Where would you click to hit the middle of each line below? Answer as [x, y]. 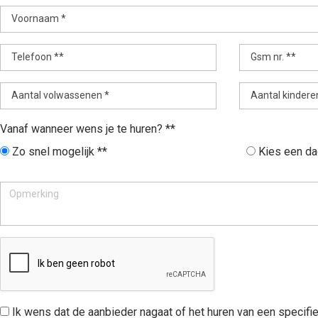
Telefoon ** [38, 57]
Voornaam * [39, 18]
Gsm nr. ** [274, 57]
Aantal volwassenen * [60, 95]
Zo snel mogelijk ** [60, 152]
